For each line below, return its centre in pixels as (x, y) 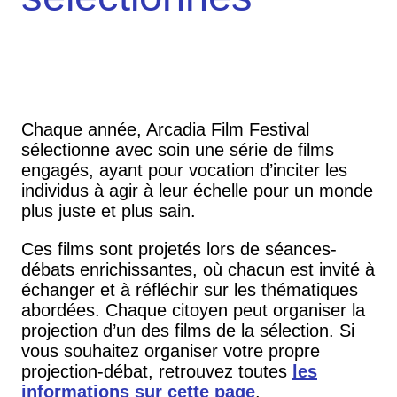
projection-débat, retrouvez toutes (157, 371)
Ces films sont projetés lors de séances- (179, 249)
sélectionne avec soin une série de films (178, 150)
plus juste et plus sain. (109, 211)
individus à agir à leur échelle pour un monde (197, 191)
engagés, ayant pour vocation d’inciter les (184, 170)
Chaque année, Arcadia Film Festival (165, 129)
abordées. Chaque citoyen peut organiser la (193, 310)
